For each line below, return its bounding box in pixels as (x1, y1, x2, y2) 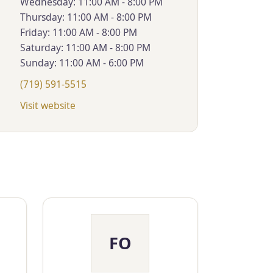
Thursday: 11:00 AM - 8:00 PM (19, 10, 152, 24)
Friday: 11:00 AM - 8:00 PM (19, 25, 137, 39)
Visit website (19, 99, 76, 113)
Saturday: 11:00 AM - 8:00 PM (19, 40, 151, 54)
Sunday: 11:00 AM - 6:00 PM (19, 55, 144, 69)
